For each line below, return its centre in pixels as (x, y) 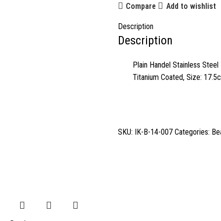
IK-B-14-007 (155, 132)
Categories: (192, 132)
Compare (141, 6)
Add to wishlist (191, 6)
